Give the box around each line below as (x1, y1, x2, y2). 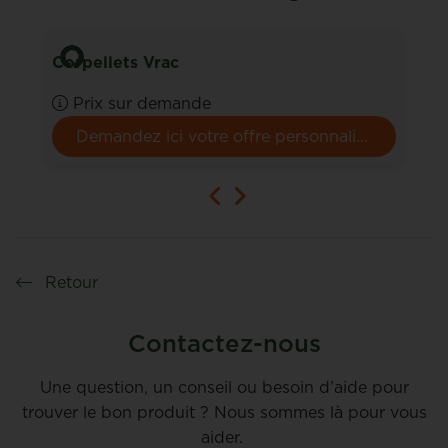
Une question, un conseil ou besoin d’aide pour (39, 375, 409, 398)
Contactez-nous (127, 325, 321, 360)
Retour (40, 270, 98, 293)
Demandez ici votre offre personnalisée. (356, 124, 368, 147)
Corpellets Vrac (52, 50, 179, 73)
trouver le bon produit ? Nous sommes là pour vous (21, 400, 427, 423)
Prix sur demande (73, 91, 211, 114)
